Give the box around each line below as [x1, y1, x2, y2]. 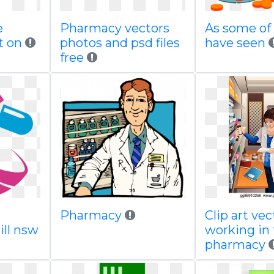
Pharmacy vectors [59, 21, 169, 35]
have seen [205, 35, 265, 50]
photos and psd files [59, 35, 180, 50]
